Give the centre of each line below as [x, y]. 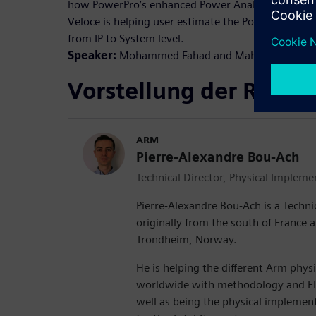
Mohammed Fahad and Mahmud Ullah [212, 56]
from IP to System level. [126, 39]
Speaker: [92, 56]
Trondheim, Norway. [187, 240]
